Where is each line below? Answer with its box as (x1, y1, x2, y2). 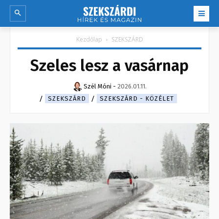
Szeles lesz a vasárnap (30, 56, 189, 75)
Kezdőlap (76, 35, 102, 44)
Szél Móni (83, 83, 111, 90)
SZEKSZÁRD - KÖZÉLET (100, 95, 174, 103)
